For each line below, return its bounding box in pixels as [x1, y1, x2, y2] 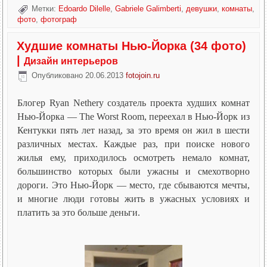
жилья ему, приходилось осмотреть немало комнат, [17, 152, 250, 163]
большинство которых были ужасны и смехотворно [17, 166, 250, 176]
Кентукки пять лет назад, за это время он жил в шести [17, 125, 250, 135]
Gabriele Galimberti [115, 4, 182, 13]
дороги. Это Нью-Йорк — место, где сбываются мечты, [17, 179, 250, 190]
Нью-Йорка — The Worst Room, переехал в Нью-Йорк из [17, 111, 250, 122]
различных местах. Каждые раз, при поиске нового [17, 138, 250, 149]
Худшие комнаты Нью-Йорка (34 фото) [17, 39, 247, 52]
